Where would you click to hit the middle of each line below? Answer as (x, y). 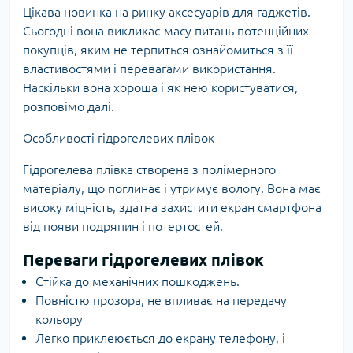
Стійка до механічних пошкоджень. (137, 281)
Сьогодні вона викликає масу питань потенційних (166, 31)
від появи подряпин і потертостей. (123, 226)
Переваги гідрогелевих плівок (143, 260)
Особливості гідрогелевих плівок (119, 138)
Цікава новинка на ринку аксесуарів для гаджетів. (167, 12)
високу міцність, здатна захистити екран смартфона (172, 207)
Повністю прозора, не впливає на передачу (161, 300)
